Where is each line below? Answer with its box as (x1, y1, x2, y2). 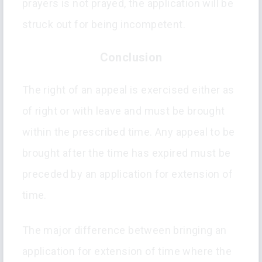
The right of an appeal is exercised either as (22, 84, 235, 96)
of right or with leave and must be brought (22, 105, 225, 118)
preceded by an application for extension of (22, 168, 233, 181)
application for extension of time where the (22, 245, 232, 258)
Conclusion (99, 50, 163, 65)
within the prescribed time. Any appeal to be (22, 126, 235, 139)
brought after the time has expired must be (22, 147, 231, 160)
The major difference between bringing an (22, 224, 227, 237)
